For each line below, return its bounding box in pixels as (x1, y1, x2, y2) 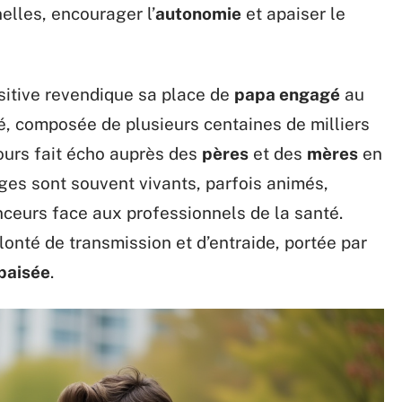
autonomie (155, 4, 241, 23)
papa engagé (234, 84, 340, 104)
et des (249, 144, 307, 163)
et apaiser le (241, 4, 345, 23)
